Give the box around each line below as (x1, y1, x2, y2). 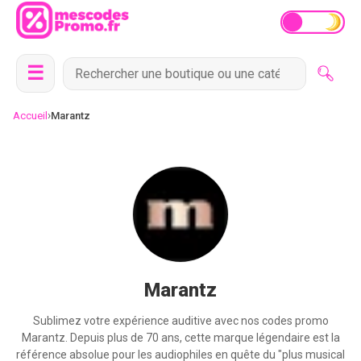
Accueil (13, 110, 48, 122)
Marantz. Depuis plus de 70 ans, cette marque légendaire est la (21, 331, 340, 344)
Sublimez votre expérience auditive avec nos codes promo (32, 314, 329, 327)
